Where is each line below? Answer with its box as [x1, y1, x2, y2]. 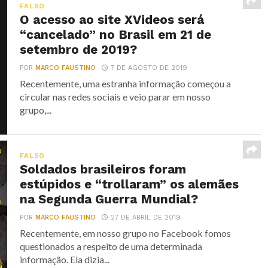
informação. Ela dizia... [20, 254, 110, 265]
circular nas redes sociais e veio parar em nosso [20, 91, 211, 102]
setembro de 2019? [20, 42, 138, 57]
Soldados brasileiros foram [20, 162, 187, 176]
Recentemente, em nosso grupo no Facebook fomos [20, 227, 232, 239]
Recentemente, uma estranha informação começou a [20, 78, 232, 89]
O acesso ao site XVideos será [20, 13, 205, 27]
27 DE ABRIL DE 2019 [111, 214, 181, 221]
